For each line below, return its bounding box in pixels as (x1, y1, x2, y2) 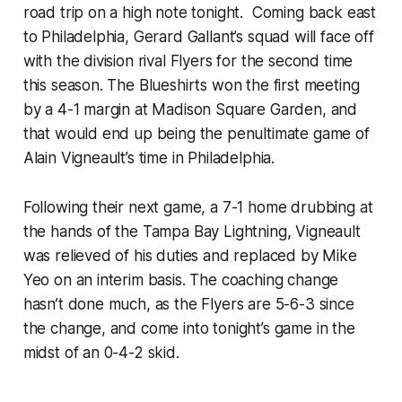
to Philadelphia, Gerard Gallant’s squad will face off (22, 27, 374, 46)
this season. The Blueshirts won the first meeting (22, 75, 360, 94)
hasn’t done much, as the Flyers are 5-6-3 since (22, 294, 354, 313)
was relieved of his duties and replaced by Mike (22, 246, 357, 265)
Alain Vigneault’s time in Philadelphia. (22, 148, 275, 167)
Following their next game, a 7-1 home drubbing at (22, 197, 373, 216)
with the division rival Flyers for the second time (22, 51, 354, 70)
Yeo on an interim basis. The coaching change (22, 270, 339, 289)
